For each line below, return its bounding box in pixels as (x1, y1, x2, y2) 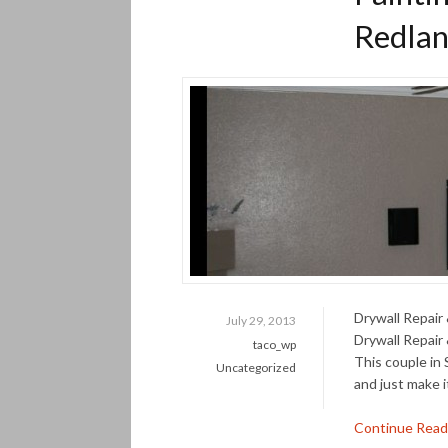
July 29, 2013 (226, 313, 297, 329)
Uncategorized (216, 360, 297, 376)
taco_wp (253, 336, 297, 352)
